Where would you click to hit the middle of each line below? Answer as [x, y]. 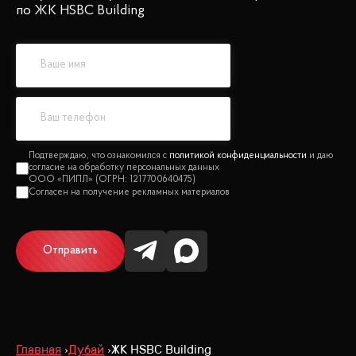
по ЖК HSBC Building [80, 11]
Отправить [70, 250]
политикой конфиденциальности [238, 156]
